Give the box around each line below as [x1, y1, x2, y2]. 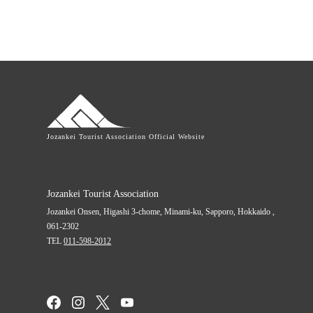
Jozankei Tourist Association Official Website [47, 133, 205, 141]
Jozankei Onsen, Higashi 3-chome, [47, 206, 163, 217]
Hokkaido [238, 206, 271, 217]
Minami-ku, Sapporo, [164, 206, 236, 217]
